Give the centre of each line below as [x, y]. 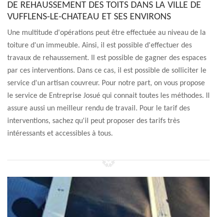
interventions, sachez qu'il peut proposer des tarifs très [93, 121]
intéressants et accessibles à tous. [60, 134]
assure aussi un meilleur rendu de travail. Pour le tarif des [99, 108]
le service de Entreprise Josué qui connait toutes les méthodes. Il [108, 96]
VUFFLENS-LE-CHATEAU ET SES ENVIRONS [89, 17]
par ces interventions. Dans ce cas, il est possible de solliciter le [107, 71]
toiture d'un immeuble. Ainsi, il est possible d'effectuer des [100, 46]
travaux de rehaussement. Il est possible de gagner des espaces [107, 58]
